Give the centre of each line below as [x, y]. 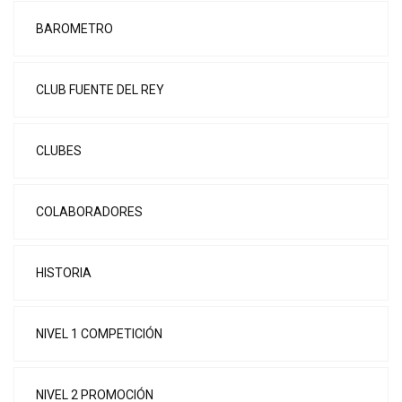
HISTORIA [64, 273]
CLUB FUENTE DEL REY [100, 90]
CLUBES [59, 151]
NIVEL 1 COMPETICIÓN [99, 334]
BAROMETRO [74, 29]
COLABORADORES [89, 212]
